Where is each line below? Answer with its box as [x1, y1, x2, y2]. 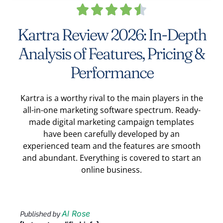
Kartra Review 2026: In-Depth [17, 25, 206, 45]
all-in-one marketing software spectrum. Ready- [22, 105, 201, 116]
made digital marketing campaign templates [29, 116, 194, 128]
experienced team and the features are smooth [22, 140, 201, 152]
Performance [70, 63, 153, 83]
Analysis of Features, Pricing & [18, 44, 205, 64]
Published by [20, 210, 62, 220]
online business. [81, 164, 142, 176]
